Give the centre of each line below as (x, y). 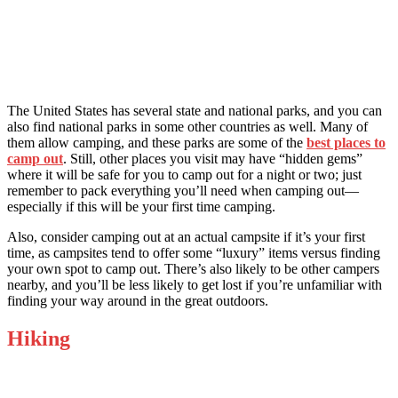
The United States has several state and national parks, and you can (195, 111)
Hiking (39, 338)
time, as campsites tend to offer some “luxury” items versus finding (194, 253)
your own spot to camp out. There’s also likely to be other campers (193, 269)
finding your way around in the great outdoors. (138, 301)
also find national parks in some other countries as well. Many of (187, 127)
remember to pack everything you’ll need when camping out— (183, 191)
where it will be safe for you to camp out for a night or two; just (184, 175)
